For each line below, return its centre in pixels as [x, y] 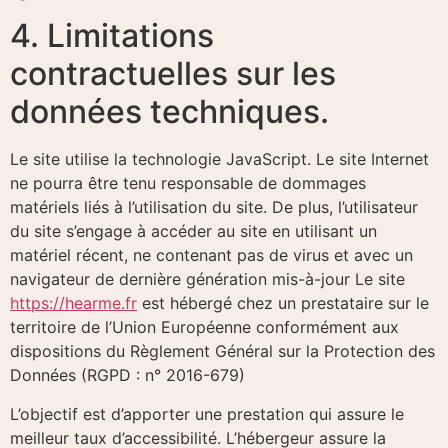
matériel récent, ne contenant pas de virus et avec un [211, 255]
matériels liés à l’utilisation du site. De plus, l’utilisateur [214, 207]
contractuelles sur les [173, 74]
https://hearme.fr [73, 303]
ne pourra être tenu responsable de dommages [188, 183]
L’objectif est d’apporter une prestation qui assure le [207, 413]
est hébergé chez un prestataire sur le [283, 303]
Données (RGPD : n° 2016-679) [127, 375]
